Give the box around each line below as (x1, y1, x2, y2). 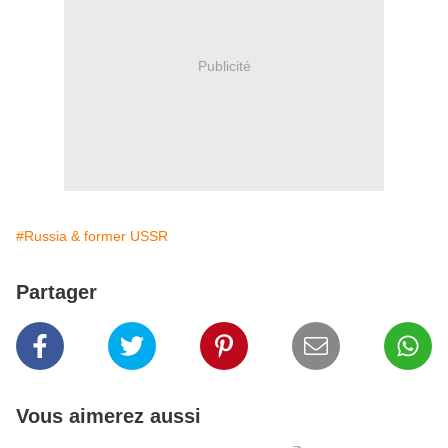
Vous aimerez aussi (16, 405, 201, 428)
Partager (16, 281, 97, 304)
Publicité (197, 57, 251, 74)
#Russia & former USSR (16, 228, 168, 245)
